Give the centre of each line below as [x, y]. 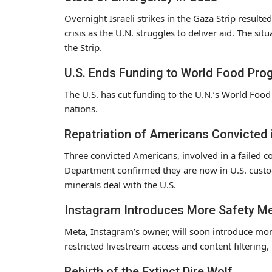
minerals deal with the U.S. [120, 184]
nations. [81, 108]
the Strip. [83, 47]
